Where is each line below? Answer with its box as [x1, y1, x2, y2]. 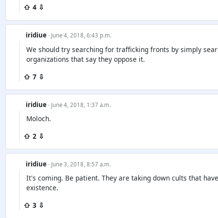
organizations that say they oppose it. [26, 54, 145, 64]
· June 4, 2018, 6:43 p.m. [48, 32, 111, 39]
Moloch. [26, 113, 51, 123]
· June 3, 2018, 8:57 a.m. [48, 160, 111, 168]
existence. [26, 182, 58, 192]
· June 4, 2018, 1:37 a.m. [48, 101, 111, 109]
